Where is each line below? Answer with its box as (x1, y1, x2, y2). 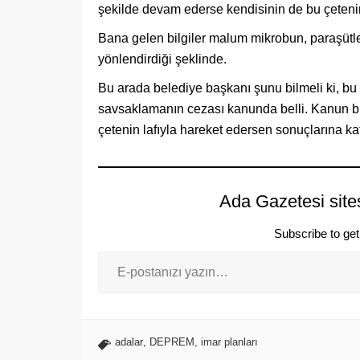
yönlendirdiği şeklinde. (98, 52, 227, 67)
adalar (115, 336, 143, 349)
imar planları (201, 336, 258, 349)
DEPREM (149, 336, 194, 349)
